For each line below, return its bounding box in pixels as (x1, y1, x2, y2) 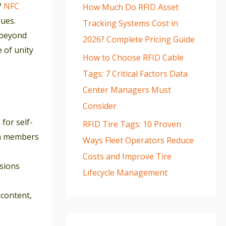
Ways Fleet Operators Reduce (83, 135, 194, 146)
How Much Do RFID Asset (83, 2, 179, 13)
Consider (83, 100, 117, 111)
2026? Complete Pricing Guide (83, 34, 195, 45)
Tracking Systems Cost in (83, 18, 178, 29)
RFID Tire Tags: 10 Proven (83, 119, 181, 130)
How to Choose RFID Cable (83, 52, 184, 63)
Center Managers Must (83, 84, 171, 95)
